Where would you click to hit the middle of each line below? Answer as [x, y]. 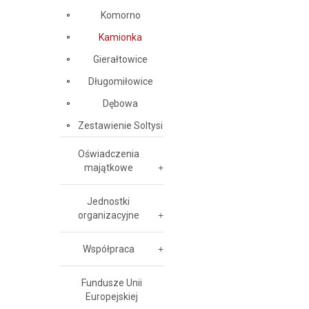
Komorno [120, 15]
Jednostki [108, 201]
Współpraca [108, 249]
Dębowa [120, 103]
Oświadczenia [108, 154]
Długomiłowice [120, 81]
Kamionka [120, 37]
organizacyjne [108, 215]
